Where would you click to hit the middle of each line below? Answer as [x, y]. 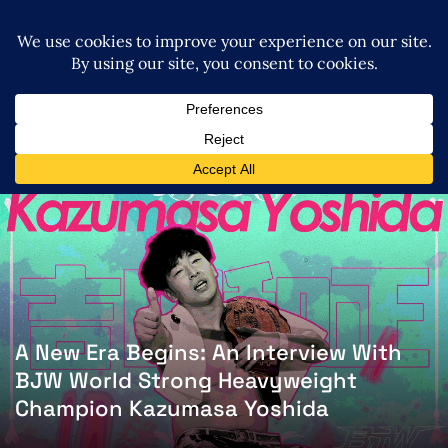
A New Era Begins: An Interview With [208, 352]
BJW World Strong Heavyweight [186, 380]
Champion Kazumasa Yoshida [172, 408]
